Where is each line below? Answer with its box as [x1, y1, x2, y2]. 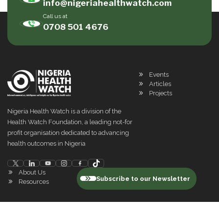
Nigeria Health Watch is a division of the [7, 107, 121, 115]
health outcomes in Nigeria [7, 139, 86, 147]
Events [149, 71, 169, 79]
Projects [149, 89, 172, 97]
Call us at [43, 13, 67, 20]
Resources [19, 177, 49, 185]
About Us [19, 168, 45, 176]
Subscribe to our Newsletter [96, 175, 190, 182]
